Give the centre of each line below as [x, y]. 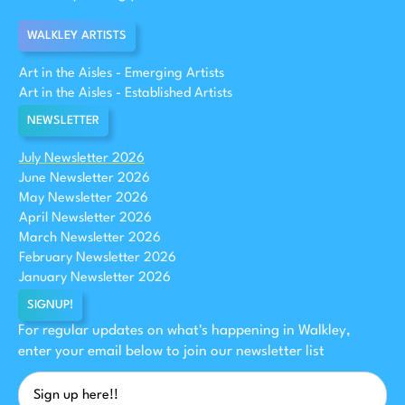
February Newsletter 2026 [98, 259]
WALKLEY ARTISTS [77, 35]
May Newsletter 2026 [84, 199]
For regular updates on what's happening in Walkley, [184, 330]
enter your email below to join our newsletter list [171, 351]
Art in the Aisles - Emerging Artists [122, 74]
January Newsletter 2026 [95, 278]
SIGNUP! [50, 305]
